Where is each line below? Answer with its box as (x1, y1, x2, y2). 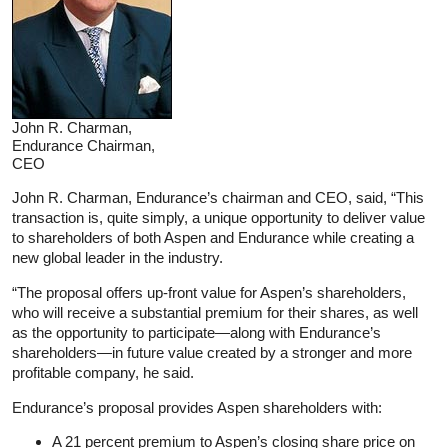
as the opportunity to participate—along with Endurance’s (12, 323, 381, 341)
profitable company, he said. (12, 363, 194, 381)
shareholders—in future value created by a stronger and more (12, 343, 412, 361)
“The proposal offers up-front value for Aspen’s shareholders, (12, 283, 406, 301)
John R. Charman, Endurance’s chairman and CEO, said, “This (12, 188, 424, 206)
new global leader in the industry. (12, 248, 223, 266)
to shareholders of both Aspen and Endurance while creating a (12, 228, 414, 246)
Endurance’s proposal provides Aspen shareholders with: (12, 398, 382, 416)
